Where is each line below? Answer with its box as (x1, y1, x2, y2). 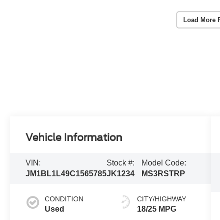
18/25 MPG (137, 204, 176, 213)
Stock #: (107, 158, 135, 167)
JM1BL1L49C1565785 (26, 169, 107, 178)
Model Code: (141, 158, 186, 167)
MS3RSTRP (141, 169, 185, 178)
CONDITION (45, 194, 84, 203)
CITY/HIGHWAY (137, 194, 186, 203)
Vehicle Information (26, 131, 123, 143)
